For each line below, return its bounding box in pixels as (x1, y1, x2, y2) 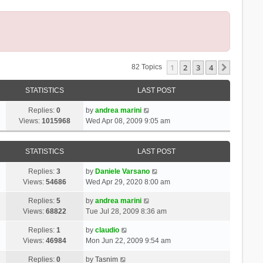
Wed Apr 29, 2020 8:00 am (85, 177, 170, 186)
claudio (95, 225, 119, 234)
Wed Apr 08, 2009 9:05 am (85, 116, 170, 125)
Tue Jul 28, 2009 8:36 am (85, 207, 167, 215)
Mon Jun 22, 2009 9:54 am (85, 236, 171, 245)
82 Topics (131, 63, 164, 72)
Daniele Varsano (95, 167, 150, 176)
